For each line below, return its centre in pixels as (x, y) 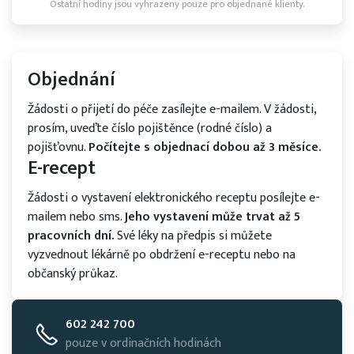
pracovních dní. (71, 236)
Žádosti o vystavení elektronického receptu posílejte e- (174, 198)
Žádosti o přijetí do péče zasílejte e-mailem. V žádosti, (172, 109)
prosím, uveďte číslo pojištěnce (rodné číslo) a (150, 128)
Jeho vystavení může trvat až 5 (213, 217)
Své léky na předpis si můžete (193, 236)
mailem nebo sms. (76, 217)
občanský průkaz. (73, 274)
